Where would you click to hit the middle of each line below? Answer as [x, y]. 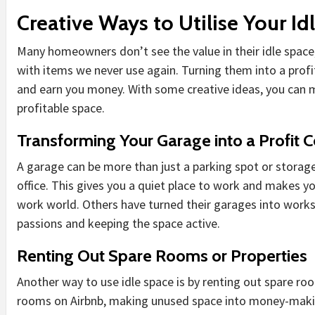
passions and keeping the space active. [118, 223]
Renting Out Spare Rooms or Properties [162, 255]
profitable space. [61, 108]
